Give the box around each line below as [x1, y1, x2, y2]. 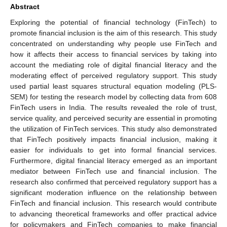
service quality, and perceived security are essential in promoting [10, 113, 217, 122]
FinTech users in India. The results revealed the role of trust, [10, 103, 217, 111]
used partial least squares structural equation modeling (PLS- [10, 82, 217, 90]
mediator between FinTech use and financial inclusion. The [10, 167, 217, 175]
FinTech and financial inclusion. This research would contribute [10, 199, 217, 207]
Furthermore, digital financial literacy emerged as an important [10, 156, 217, 165]
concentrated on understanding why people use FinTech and [10, 39, 217, 48]
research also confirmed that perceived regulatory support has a [10, 177, 217, 186]
